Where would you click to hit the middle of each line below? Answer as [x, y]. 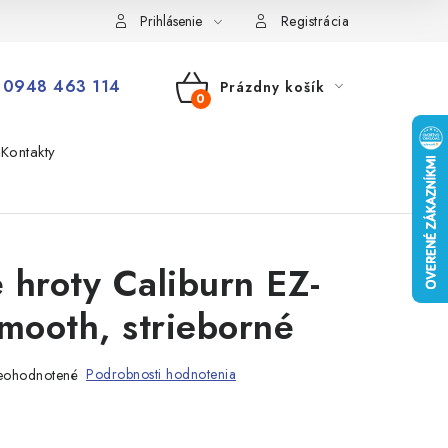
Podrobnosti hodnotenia [161, 374]
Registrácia [314, 21]
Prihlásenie [171, 21]
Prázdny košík [272, 87]
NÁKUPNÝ [227, 110]
